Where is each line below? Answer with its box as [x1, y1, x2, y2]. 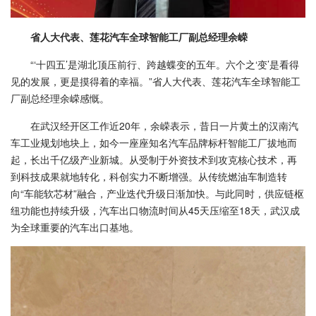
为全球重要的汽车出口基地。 [11, 219, 139, 234]
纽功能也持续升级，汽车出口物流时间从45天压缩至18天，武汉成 [11, 202, 300, 217]
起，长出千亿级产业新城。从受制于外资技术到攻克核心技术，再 [11, 152, 297, 166]
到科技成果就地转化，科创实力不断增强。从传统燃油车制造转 [11, 169, 287, 183]
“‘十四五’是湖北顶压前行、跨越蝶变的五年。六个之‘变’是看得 [30, 56, 299, 71]
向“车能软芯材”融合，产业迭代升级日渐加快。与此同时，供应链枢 [11, 186, 304, 200]
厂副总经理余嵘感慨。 [11, 90, 109, 105]
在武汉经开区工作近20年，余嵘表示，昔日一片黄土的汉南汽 [30, 118, 298, 133]
